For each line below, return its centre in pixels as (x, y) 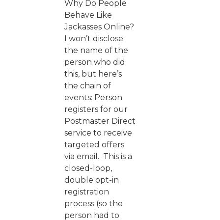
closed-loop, (88, 168)
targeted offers (94, 144)
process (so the (94, 203)
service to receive (98, 133)
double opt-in (92, 180)
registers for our (96, 109)
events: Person (93, 97)
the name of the (96, 50)
